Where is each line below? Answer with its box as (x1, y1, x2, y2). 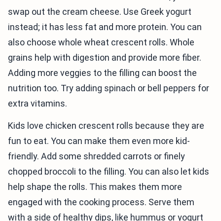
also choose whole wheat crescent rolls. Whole (8, 37, 194, 48)
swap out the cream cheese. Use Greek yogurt (8, 6, 191, 17)
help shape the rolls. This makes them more (8, 182, 182, 192)
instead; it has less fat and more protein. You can (8, 22, 202, 33)
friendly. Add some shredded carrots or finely (8, 151, 185, 162)
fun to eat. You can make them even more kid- (8, 136, 190, 147)
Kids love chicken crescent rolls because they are (8, 120, 204, 131)
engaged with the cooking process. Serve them (8, 197, 194, 208)
